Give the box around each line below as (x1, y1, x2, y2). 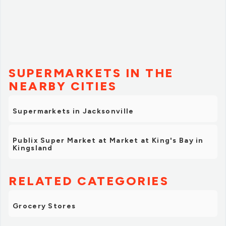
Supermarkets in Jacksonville (13, 107, 134, 116)
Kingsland (13, 144, 53, 153)
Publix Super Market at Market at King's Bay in (13, 136, 204, 145)
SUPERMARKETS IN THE (9, 66, 174, 81)
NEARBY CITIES (9, 79, 117, 94)
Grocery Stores (13, 202, 76, 211)
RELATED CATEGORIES (9, 174, 168, 189)
